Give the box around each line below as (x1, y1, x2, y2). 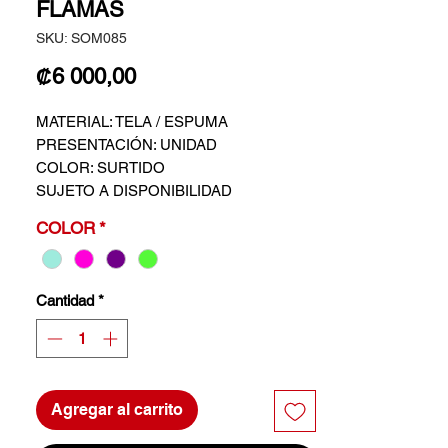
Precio (135, 63, 197, 89)
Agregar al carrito (51, 399, 183, 419)
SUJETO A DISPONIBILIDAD (36, 182, 232, 200)
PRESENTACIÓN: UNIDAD (36, 136, 217, 154)
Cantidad (36, 292, 94, 310)
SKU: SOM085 (36, 30, 127, 47)
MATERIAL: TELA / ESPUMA (36, 113, 228, 131)
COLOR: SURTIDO (36, 159, 165, 177)
